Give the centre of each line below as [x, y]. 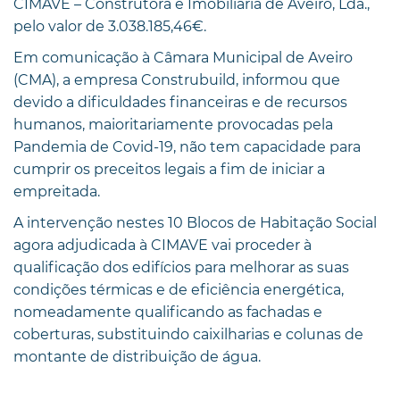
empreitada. [57, 191]
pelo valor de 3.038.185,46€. [110, 26]
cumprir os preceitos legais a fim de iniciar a [169, 169]
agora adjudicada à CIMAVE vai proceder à [162, 245]
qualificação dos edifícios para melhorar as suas [181, 267]
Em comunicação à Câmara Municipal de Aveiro [183, 57]
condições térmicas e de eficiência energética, [179, 289]
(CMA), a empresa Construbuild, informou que [177, 79]
